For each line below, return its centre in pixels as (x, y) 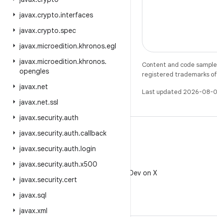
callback (93, 133)
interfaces (77, 15)
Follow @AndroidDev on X (116, 173)
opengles (34, 71)
